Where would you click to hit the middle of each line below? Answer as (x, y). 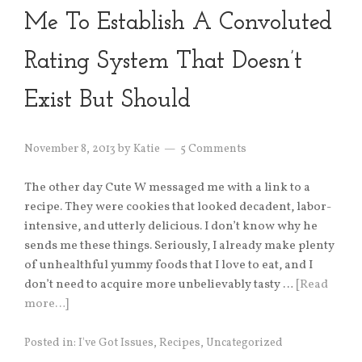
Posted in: (51, 343)
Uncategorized (244, 343)
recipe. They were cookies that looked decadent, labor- (178, 208)
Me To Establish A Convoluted (178, 23)
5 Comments (213, 149)
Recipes (180, 343)
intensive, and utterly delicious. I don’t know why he (171, 227)
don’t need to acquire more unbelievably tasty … (160, 285)
